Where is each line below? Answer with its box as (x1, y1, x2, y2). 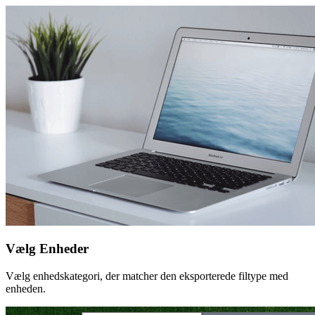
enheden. (6, 283, 46, 295)
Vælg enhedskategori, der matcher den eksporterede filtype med (6, 270, 288, 283)
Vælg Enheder (6, 241, 89, 257)
